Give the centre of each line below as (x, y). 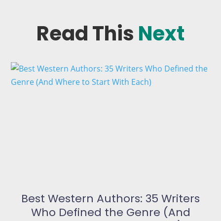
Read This (87, 34)
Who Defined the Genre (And (110, 212)
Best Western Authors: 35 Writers (110, 198)
